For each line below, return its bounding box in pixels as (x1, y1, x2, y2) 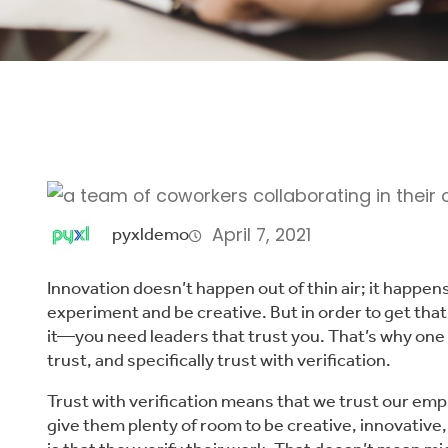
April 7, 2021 (212, 221, 312, 247)
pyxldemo (112, 223, 190, 245)
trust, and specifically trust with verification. (46, 349, 391, 371)
